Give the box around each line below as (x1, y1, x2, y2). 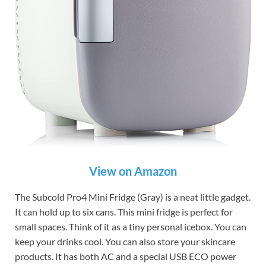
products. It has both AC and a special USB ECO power (15, 250, 236, 262)
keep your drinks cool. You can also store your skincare (15, 235, 235, 247)
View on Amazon (89, 163, 177, 178)
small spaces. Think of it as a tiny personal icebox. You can (15, 220, 246, 232)
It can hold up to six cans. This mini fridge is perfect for (15, 205, 233, 217)
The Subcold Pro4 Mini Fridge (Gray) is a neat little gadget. (15, 191, 251, 202)
